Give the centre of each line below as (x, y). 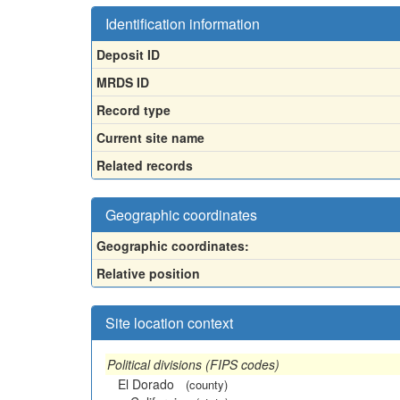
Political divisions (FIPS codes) (193, 364)
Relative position (148, 273)
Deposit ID (128, 54)
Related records (145, 165)
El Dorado (146, 384)
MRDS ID (123, 82)
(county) (207, 384)
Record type (133, 110)
